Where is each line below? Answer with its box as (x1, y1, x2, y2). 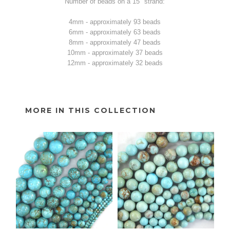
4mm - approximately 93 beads (69, 17, 161, 26)
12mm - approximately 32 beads (67, 59, 163, 67)
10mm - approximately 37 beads (67, 48, 163, 56)
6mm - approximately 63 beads (69, 28, 161, 36)
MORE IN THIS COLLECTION (25, 105, 157, 115)
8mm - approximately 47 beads (69, 38, 161, 46)
